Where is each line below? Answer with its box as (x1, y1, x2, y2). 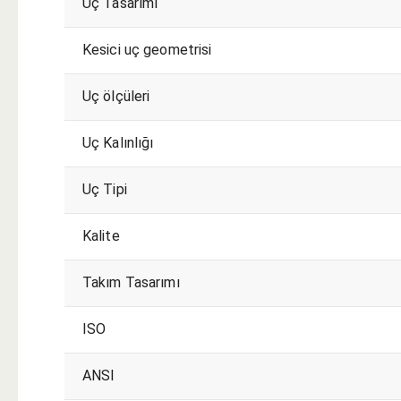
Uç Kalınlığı (82, 133, 154, 151)
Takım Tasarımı (82, 273, 180, 291)
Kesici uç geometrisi (82, 40, 212, 58)
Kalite (82, 226, 120, 244)
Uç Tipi (82, 180, 127, 198)
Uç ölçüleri (82, 87, 150, 105)
